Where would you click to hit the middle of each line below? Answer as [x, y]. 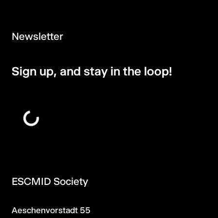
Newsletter [37, 36]
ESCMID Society [50, 181]
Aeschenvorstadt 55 [51, 210]
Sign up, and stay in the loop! [92, 71]
